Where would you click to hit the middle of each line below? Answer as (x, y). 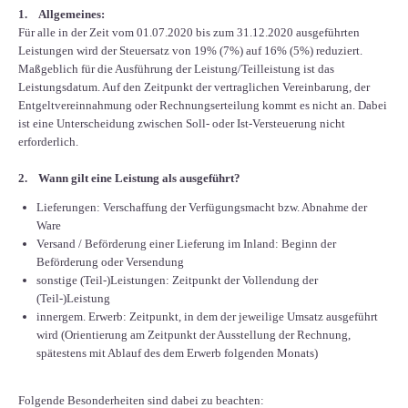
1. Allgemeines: (61, 15)
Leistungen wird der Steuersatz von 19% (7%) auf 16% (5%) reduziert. (190, 51)
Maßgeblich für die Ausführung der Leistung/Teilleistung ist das (176, 69)
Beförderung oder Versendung (110, 262)
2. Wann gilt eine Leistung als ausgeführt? (129, 178)
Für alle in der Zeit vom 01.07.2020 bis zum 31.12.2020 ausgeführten (189, 33)
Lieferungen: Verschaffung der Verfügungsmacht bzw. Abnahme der (202, 208)
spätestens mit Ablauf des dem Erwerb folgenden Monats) (177, 353)
